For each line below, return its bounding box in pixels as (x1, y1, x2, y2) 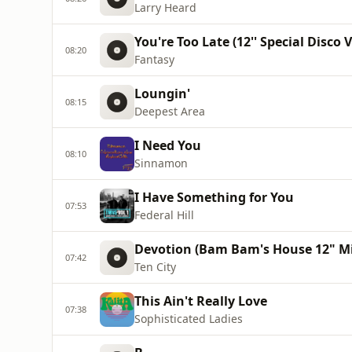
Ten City (134, 259, 176, 274)
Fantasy (134, 52, 174, 67)
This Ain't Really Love (134, 292, 267, 310)
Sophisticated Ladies (134, 311, 243, 326)
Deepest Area (134, 104, 205, 119)
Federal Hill (134, 207, 194, 222)
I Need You (134, 137, 201, 154)
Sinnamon (134, 156, 188, 170)
